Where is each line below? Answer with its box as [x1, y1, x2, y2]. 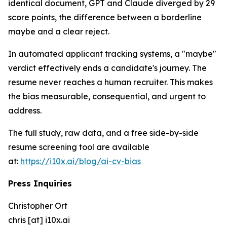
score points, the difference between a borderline [8, 12, 202, 23]
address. [8, 105, 42, 116]
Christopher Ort [8, 201, 67, 211]
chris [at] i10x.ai [8, 215, 70, 225]
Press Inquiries [8, 178, 72, 189]
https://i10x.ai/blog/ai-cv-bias [20, 156, 141, 167]
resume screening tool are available [8, 142, 149, 153]
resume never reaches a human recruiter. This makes [8, 77, 213, 88]
